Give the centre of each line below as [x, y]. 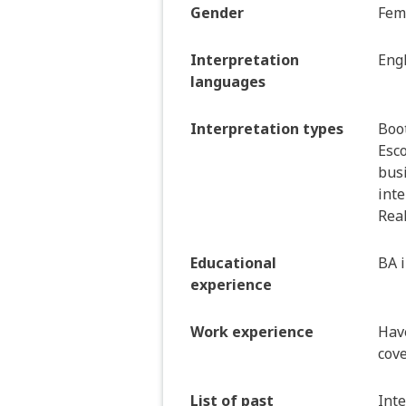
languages [228, 82]
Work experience [252, 332]
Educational [233, 263]
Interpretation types [267, 129]
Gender [217, 13]
